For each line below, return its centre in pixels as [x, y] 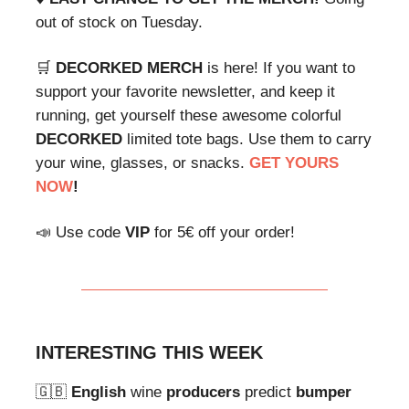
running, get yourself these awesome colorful [189, 115]
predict [268, 392]
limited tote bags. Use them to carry [247, 139]
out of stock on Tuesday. [119, 22]
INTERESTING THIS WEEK [149, 352]
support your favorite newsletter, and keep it [185, 91]
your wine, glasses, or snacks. [142, 163]
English [99, 392]
